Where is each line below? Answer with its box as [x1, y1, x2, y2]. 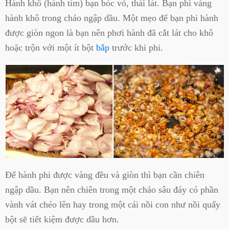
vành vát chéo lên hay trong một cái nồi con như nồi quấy [5, 199, 220, 210]
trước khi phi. [109, 42, 163, 53]
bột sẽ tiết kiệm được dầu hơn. [5, 214, 119, 224]
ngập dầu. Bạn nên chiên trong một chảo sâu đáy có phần [5, 184, 218, 195]
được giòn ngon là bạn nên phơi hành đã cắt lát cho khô [5, 28, 213, 38]
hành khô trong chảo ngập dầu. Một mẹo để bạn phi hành [5, 13, 218, 24]
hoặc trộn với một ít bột [5, 42, 96, 53]
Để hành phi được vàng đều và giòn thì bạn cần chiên [5, 169, 204, 180]
